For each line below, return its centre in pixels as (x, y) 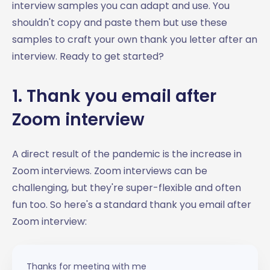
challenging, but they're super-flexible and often (127, 187)
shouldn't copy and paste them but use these (120, 22)
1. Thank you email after (114, 96)
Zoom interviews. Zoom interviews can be (110, 171)
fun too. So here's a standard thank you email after (132, 204)
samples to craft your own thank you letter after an (135, 39)
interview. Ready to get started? (88, 56)
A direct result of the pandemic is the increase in (127, 154)
